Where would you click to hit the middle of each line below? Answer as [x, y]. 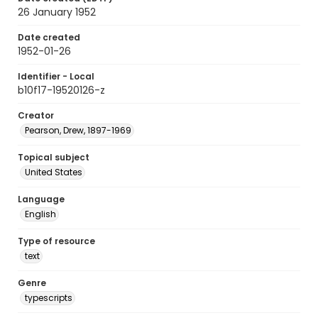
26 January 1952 [57, 12]
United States [54, 172]
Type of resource [56, 241]
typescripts [49, 298]
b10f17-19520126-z [61, 90]
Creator [36, 115]
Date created [49, 37]
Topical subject [54, 157]
